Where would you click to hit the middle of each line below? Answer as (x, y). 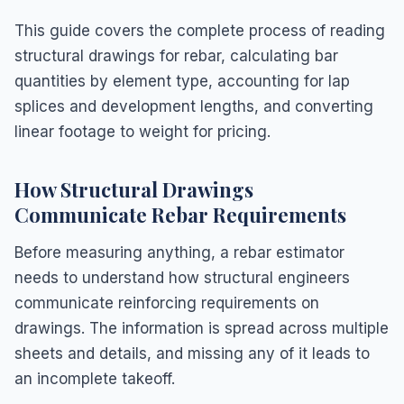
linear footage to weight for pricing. (142, 131)
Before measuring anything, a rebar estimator (179, 252)
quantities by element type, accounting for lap (182, 81)
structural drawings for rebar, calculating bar (176, 55)
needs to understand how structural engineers (182, 277)
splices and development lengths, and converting (194, 106)
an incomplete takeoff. (95, 378)
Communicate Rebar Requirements (180, 214)
